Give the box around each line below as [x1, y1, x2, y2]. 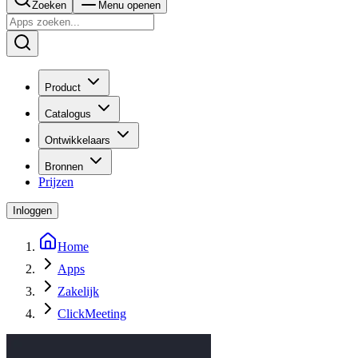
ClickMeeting [58, 307, 126, 320]
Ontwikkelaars [45, 134, 110, 146]
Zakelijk [58, 284, 99, 298]
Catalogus [45, 108, 91, 120]
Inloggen [13, 205, 52, 217]
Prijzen [38, 175, 74, 189]
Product [45, 82, 81, 93]
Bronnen [45, 161, 83, 173]
